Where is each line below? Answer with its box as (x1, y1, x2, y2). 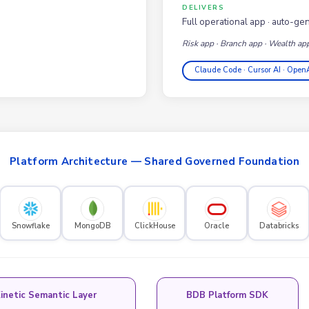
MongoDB (74, 220, 111, 231)
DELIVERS (182, 2, 224, 12)
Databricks (259, 220, 299, 231)
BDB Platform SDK (186, 288, 268, 301)
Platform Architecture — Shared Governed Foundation (10, 154, 299, 168)
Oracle (204, 220, 229, 231)
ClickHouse (134, 220, 175, 231)
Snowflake (11, 220, 50, 231)
